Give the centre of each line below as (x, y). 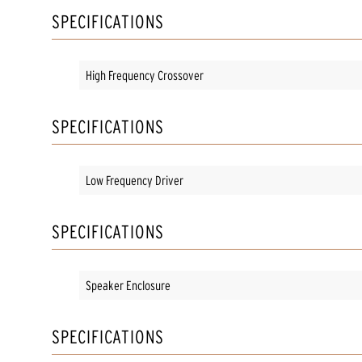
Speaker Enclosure (128, 285)
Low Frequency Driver (135, 180)
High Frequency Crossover (145, 75)
